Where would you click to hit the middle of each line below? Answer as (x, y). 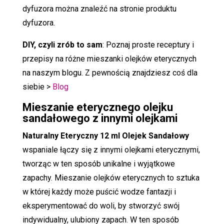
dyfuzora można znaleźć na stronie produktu (99, 8)
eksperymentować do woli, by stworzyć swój (101, 205)
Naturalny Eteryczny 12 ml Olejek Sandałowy (105, 135)
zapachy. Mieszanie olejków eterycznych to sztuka (111, 177)
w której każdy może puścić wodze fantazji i (99, 191)
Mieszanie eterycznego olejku (97, 107)
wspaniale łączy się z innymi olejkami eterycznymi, (111, 149)
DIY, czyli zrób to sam (62, 44)
